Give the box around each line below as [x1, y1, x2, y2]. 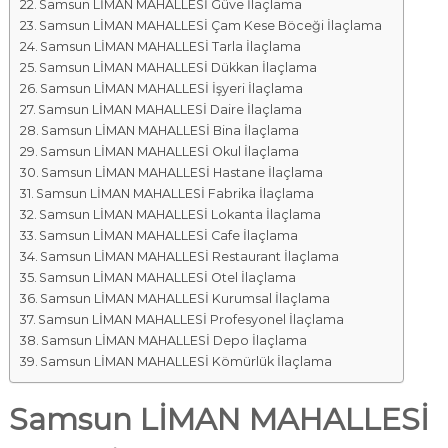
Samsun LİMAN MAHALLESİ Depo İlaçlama [41, 333, 308, 348]
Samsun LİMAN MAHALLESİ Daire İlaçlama [38, 102, 303, 117]
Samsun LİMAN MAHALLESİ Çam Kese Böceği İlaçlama [39, 18, 383, 33]
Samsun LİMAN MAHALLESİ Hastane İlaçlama [41, 165, 324, 180]
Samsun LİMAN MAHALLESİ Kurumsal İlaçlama [40, 291, 331, 306]
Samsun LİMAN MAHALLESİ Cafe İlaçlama [39, 228, 299, 243]
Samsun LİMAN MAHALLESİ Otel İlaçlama [39, 270, 297, 285]
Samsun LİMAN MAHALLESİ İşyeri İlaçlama [40, 81, 304, 96]
